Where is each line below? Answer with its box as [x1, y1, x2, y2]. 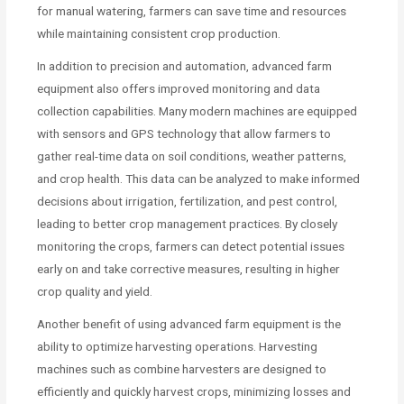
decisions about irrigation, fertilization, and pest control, [37, 193, 338, 208]
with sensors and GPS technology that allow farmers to [37, 125, 332, 141]
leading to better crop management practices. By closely [37, 216, 338, 231]
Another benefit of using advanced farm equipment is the [37, 316, 342, 331]
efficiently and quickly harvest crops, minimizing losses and [37, 383, 352, 399]
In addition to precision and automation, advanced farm [37, 58, 333, 73]
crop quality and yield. [37, 283, 153, 298]
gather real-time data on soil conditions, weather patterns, [37, 148, 347, 163]
